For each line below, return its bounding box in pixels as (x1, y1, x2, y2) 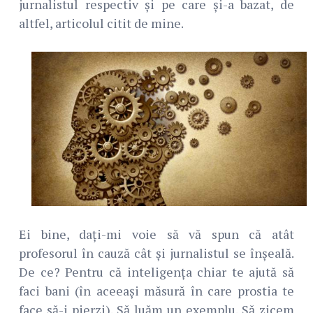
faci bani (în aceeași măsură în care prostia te (19, 282, 294, 300)
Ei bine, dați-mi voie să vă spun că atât (19, 226, 294, 243)
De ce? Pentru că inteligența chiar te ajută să (19, 263, 294, 281)
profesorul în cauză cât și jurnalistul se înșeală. (19, 245, 294, 262)
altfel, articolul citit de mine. (19, 14, 184, 31)
